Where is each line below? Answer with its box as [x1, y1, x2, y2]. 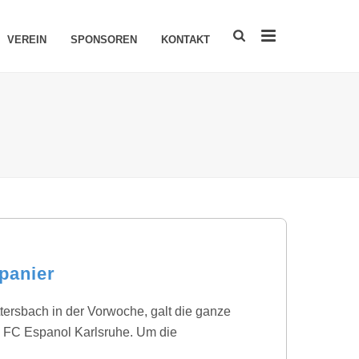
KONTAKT [161, 34, 211, 46]
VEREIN [7, 34, 47, 46]
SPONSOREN [71, 34, 138, 46]
